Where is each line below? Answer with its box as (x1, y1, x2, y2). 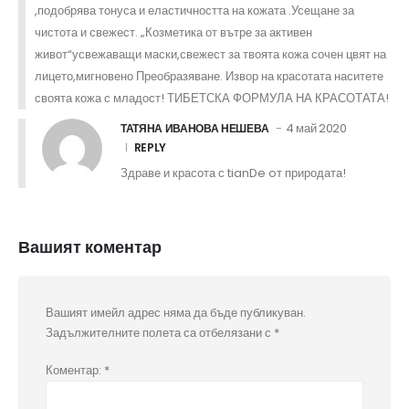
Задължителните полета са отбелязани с (46, 324, 274, 342)
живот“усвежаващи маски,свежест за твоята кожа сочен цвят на (35, 45, 386, 63)
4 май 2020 (285, 119, 347, 137)
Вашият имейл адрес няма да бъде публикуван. (46, 304, 306, 322)
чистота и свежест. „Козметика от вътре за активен (35, 23, 312, 41)
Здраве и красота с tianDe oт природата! (121, 163, 346, 182)
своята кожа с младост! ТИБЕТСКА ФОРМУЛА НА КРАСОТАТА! (35, 89, 389, 107)
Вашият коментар (18, 236, 162, 259)
